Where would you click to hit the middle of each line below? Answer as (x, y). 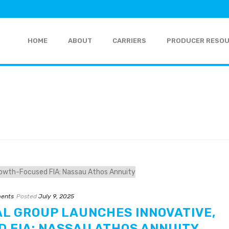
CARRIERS (129, 41)
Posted (27, 196)
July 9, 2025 (56, 196)
